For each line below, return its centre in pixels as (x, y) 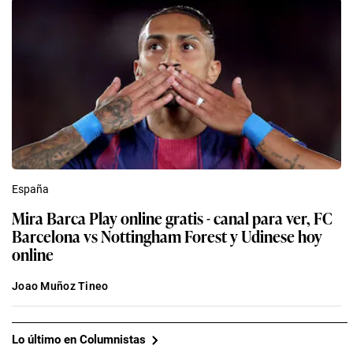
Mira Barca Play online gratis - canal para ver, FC (172, 217)
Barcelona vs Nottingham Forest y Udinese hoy (167, 235)
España (30, 189)
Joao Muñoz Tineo (60, 286)
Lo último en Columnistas (79, 340)
